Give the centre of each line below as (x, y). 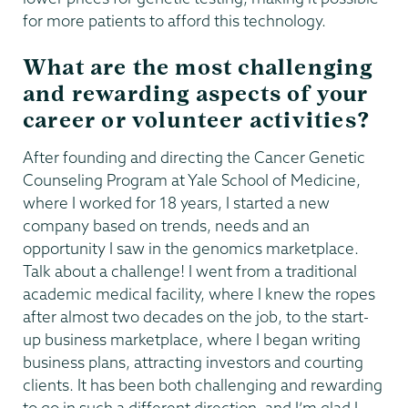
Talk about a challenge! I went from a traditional (190, 270)
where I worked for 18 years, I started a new (176, 202)
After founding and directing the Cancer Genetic (194, 157)
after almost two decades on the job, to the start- (196, 316)
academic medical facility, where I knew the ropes (199, 293)
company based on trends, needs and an (166, 225)
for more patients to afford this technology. (174, 20)
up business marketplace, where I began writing (192, 339)
